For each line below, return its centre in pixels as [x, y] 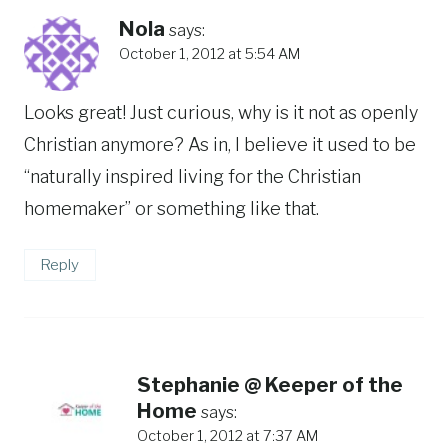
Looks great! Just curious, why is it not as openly [221, 113]
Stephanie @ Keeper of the [270, 384]
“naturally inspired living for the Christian [192, 177]
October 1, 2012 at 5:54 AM [209, 53]
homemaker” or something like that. [171, 209]
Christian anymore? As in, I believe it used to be [220, 145]
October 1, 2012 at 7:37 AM [227, 435]
